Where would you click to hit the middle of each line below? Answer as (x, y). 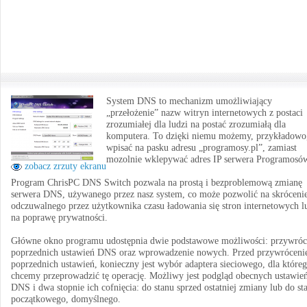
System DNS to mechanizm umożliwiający (189, 101)
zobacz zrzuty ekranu (64, 166)
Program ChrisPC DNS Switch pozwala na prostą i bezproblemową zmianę (157, 183)
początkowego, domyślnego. (66, 299)
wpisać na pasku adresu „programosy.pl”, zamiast (201, 148)
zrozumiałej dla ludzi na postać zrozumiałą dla (196, 124)
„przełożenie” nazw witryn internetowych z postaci (205, 113)
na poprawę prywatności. (59, 218)
